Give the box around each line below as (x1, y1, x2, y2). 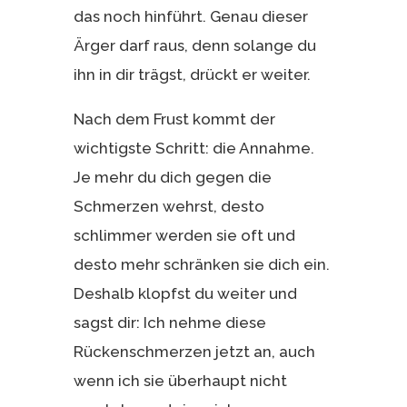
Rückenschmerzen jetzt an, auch (73, 342, 315, 361)
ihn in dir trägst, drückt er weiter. (73, 65, 311, 84)
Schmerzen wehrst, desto (73, 196, 264, 215)
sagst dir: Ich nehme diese (73, 313, 266, 332)
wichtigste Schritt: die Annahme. (73, 138, 314, 157)
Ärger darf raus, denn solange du (73, 35, 316, 55)
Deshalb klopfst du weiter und (73, 283, 297, 303)
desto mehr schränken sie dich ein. (73, 254, 330, 273)
